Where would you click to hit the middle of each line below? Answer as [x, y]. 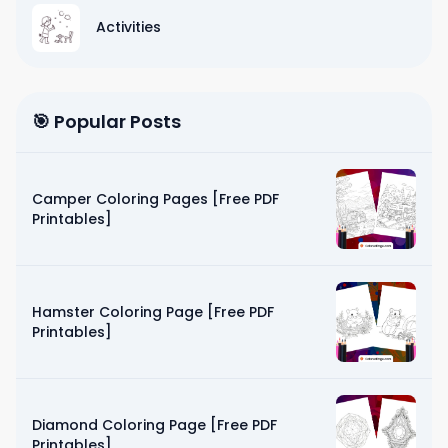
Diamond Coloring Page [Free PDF [154, 424]
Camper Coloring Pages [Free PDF [155, 198]
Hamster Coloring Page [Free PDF [153, 311]
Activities [128, 26]
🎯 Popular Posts [106, 121]
